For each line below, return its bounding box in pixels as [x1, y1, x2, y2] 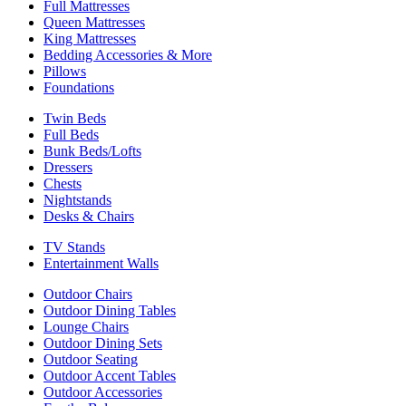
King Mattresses [43, 30, 136, 46]
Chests [43, 175, 82, 191]
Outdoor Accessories [43, 383, 162, 400]
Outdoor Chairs [43, 285, 132, 302]
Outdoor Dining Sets [43, 334, 162, 351]
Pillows [43, 63, 86, 79]
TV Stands [43, 238, 105, 255]
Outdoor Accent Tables [43, 367, 176, 383]
